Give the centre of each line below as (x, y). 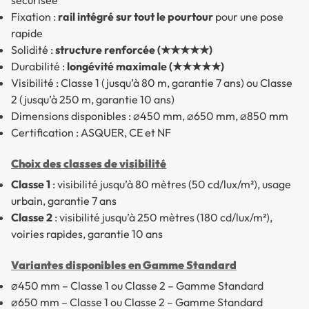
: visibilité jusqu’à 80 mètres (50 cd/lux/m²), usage (171, 185)
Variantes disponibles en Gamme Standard (124, 265)
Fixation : (34, 17)
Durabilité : (39, 67)
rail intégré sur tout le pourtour (136, 17)
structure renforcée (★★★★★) (134, 50)
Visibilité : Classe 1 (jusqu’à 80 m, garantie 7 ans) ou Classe (152, 83)
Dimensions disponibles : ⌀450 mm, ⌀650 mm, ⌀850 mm (150, 116)
